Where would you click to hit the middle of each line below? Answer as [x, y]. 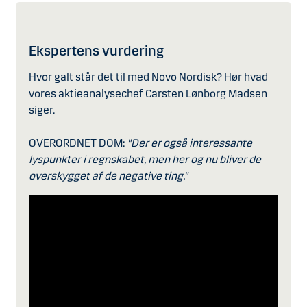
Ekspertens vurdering [96, 51]
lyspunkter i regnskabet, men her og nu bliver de [145, 159]
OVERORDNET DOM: [78, 143]
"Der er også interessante [189, 143]
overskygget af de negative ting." [108, 175]
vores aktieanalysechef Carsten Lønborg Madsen [148, 93]
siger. [42, 110]
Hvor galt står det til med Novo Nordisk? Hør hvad [148, 77]
